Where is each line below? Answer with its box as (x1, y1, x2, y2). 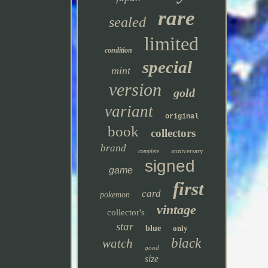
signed (144, 157, 195, 175)
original (165, 112, 199, 121)
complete (138, 148, 159, 154)
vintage (157, 202, 197, 217)
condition (105, 46, 133, 54)
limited (144, 33, 199, 54)
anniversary (170, 147, 203, 154)
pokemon (99, 190, 130, 199)
